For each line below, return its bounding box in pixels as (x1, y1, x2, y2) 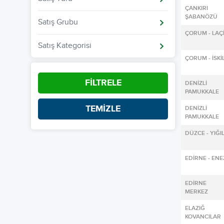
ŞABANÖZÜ (185, 13, 217, 20)
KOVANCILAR (185, 213, 221, 220)
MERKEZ (185, 188, 208, 195)
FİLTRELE (84, 77, 121, 88)
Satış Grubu (38, 17, 78, 27)
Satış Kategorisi (38, 40, 92, 50)
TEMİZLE (85, 103, 120, 114)
